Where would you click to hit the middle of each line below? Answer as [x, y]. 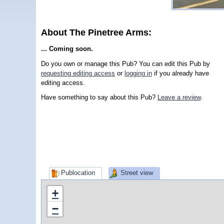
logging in [138, 73]
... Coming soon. [67, 49]
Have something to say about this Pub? [99, 97]
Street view [137, 173]
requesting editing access [78, 73]
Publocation [78, 173]
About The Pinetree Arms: [97, 33]
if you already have [180, 73]
